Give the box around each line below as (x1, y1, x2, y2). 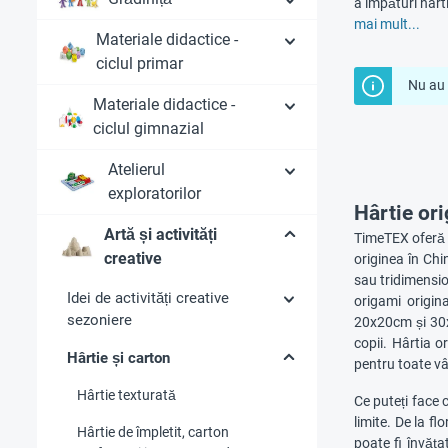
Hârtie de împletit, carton (77, 423, 229, 440)
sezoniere (67, 310, 132, 329)
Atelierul (108, 159, 166, 179)
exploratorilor (108, 183, 202, 203)
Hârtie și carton (67, 348, 170, 367)
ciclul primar (95, 53, 183, 73)
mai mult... (354, 15, 420, 32)
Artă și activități (104, 224, 217, 244)
